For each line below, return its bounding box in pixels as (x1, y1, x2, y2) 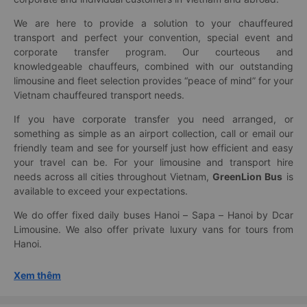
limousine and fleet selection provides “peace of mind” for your (14, 74, 293, 86)
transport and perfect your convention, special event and (14, 31, 293, 43)
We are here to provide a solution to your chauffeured (14, 16, 293, 29)
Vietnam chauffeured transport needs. (14, 88, 184, 101)
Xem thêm (14, 269, 61, 281)
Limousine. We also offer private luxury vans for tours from (14, 223, 293, 235)
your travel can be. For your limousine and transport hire (14, 156, 293, 168)
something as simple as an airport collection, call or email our (14, 127, 293, 139)
